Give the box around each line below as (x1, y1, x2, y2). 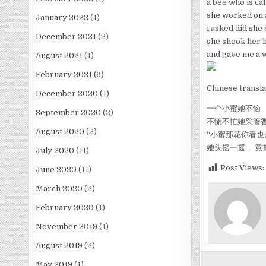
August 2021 (36, 51, 83, 61)
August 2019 (36, 241, 83, 251)
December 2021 (36, 32, 97, 42)
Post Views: (220, 163, 264, 173)
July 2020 (36, 146, 75, 156)
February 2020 (36, 203, 94, 213)
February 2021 (36, 70, 93, 80)
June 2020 (36, 165, 77, 175)
